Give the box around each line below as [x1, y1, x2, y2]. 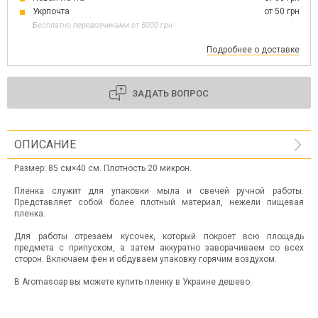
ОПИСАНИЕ [14, 138, 76, 151]
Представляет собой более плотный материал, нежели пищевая [14, 197, 304, 207]
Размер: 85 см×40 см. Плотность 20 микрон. [14, 163, 192, 173]
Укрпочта [33, 6, 70, 16]
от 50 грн [264, 6, 300, 16]
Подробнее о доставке [207, 45, 300, 55]
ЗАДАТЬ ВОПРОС [132, 87, 209, 99]
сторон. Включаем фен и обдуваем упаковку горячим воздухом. [14, 254, 277, 264]
